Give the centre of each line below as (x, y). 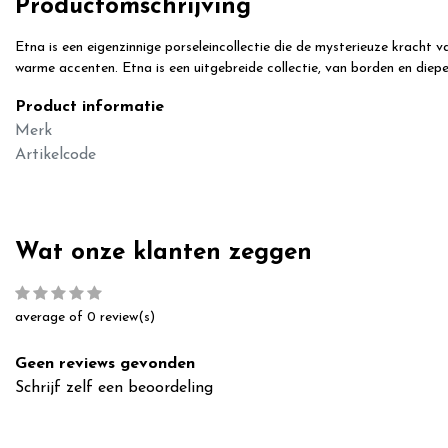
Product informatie (89, 106)
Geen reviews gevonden (105, 363)
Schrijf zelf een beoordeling (114, 387)
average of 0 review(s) (85, 317)
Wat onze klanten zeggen (163, 252)
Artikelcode (55, 154)
